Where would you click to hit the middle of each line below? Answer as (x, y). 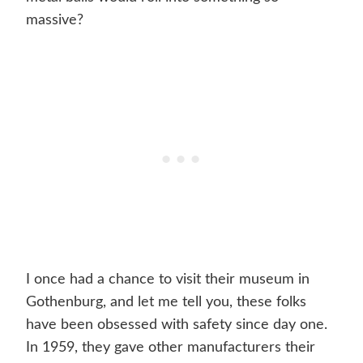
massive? (55, 21)
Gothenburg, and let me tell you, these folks (166, 303)
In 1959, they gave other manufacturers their (171, 348)
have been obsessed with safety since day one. (177, 325)
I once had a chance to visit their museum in (168, 280)
